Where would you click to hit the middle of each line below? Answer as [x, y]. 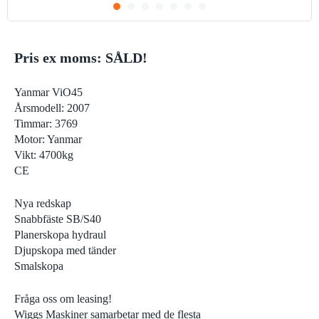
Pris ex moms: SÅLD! [81, 58]
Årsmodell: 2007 [52, 108]
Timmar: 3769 [46, 124]
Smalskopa [39, 266]
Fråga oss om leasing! [63, 299]
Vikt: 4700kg [44, 155]
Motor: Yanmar [48, 139]
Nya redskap [43, 203]
